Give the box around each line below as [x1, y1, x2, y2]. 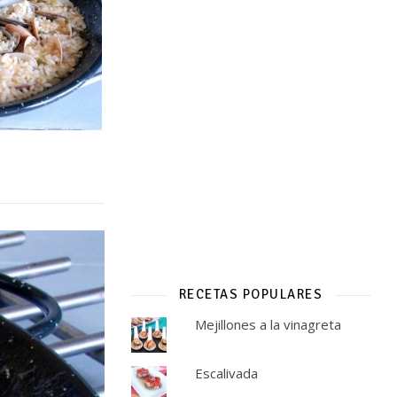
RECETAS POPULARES [178, 286, 323, 302]
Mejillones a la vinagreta [194, 315, 341, 333]
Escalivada [194, 364, 258, 382]
